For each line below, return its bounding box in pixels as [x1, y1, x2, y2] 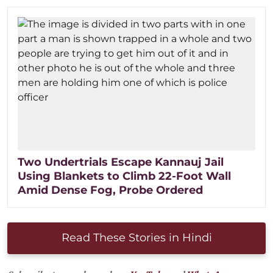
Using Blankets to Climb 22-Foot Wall [18, 169, 231, 183]
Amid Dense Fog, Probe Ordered [18, 183, 203, 197]
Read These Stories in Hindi [61, 230, 212, 244]
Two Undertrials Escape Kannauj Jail [18, 155, 224, 169]
